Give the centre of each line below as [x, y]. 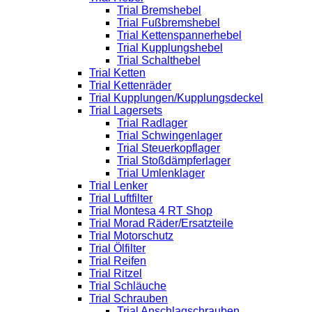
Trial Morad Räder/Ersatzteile [161, 223]
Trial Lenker [118, 186]
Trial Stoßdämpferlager [174, 161]
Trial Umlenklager [161, 173]
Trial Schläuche [128, 286]
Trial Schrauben [128, 298]
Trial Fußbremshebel [169, 23]
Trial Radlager [152, 123]
